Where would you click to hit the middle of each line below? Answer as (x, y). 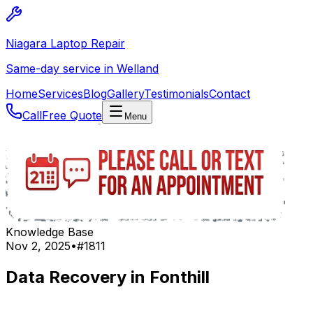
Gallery (125, 94)
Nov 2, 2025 (38, 246)
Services (60, 94)
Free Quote (72, 115)
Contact (230, 94)
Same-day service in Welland (82, 68)
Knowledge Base (50, 232)
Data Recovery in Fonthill (108, 277)
